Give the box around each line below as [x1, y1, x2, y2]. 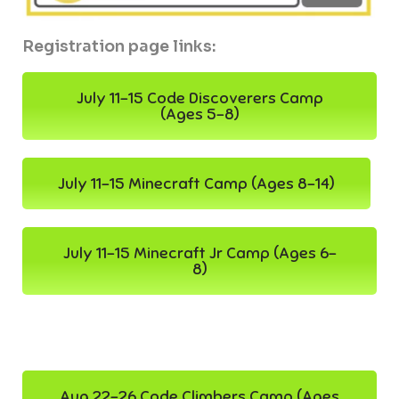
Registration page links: [22, 37, 216, 57]
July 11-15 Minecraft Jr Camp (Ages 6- [62, 243, 337, 264]
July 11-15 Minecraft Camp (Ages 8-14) [58, 174, 335, 194]
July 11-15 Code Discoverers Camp [76, 88, 323, 109]
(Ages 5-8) [159, 104, 240, 125]
